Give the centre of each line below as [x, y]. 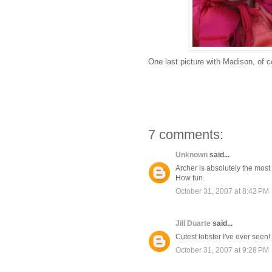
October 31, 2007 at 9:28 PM [222, 250]
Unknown [192, 155]
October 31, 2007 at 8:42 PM [222, 192]
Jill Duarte [193, 224]
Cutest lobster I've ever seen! [223, 237]
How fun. [190, 178]
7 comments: [186, 135]
